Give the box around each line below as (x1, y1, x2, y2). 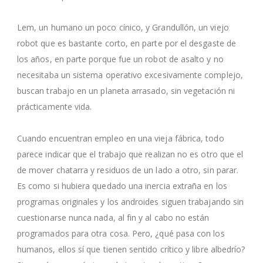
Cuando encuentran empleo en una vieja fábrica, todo (17, 132, 224, 144)
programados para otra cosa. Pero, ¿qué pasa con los (17, 227, 225, 239)
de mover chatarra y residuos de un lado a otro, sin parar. (17, 164, 239, 176)
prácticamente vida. (17, 100, 92, 112)
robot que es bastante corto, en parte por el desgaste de (17, 37, 236, 49)
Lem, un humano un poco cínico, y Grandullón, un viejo (17, 21, 229, 33)
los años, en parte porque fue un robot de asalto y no (17, 53, 224, 65)
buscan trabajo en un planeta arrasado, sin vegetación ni (17, 85, 235, 96)
